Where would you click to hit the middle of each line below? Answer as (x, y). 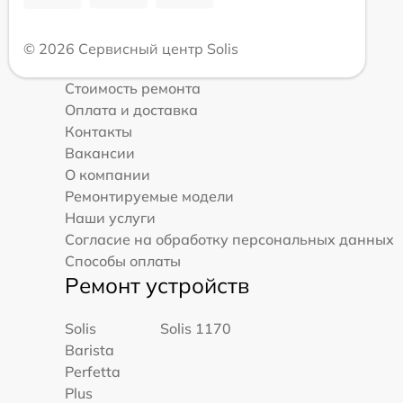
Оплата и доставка (131, 109)
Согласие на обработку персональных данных (229, 239)
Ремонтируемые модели (149, 196)
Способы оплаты (123, 260)
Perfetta (93, 371)
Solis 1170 (196, 328)
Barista (90, 349)
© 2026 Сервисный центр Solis (131, 48)
